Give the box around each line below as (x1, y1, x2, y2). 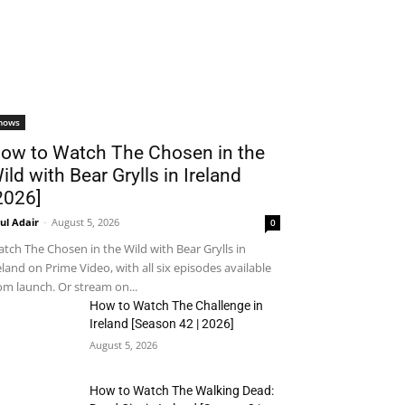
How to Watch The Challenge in (89, 298, 264, 314)
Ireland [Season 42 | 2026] (89, 316, 235, 332)
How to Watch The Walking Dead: (89, 383, 275, 399)
